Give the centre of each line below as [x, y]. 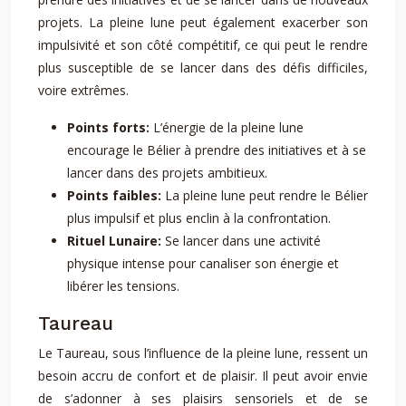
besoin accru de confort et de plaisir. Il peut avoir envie [203, 376]
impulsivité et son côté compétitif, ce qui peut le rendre [203, 45]
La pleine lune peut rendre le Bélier [266, 195]
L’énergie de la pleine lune [228, 127]
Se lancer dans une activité [243, 241]
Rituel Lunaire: [116, 241]
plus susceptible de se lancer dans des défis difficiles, [203, 68]
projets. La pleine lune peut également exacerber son [203, 22]
